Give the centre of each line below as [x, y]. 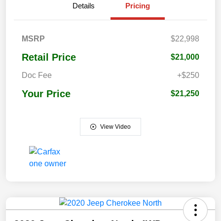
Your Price [46, 94]
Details [83, 6]
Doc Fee [37, 75]
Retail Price [49, 57]
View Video [115, 127]
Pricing [138, 6]
